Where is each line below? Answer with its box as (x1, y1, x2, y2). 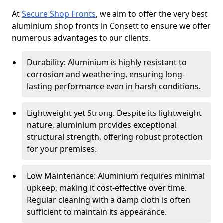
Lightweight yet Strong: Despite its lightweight (27, 108, 202, 118)
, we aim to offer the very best (96, 8, 208, 19)
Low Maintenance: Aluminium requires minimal (27, 170, 205, 181)
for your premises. (27, 143, 97, 154)
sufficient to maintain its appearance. (27, 206, 167, 217)
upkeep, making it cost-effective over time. (27, 182, 187, 193)
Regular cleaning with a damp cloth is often (27, 194, 190, 205)
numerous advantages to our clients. (12, 32, 151, 43)
